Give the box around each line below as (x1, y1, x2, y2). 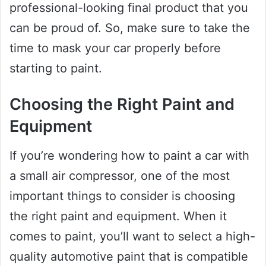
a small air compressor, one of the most (9, 168, 230, 183)
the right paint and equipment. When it (9, 208, 227, 223)
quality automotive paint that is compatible (9, 249, 248, 264)
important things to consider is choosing (9, 188, 235, 203)
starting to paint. (9, 61, 102, 76)
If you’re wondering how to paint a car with (9, 148, 249, 163)
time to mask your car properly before (9, 41, 221, 56)
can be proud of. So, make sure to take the (9, 21, 250, 36)
